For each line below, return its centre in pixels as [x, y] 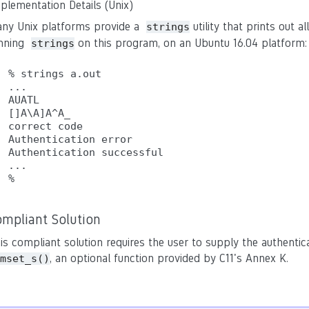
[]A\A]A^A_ [39, 113]
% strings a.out [55, 74]
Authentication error [70, 139]
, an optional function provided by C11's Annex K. [169, 258]
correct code [46, 126]
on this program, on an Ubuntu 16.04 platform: [191, 43]
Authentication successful [86, 152]
